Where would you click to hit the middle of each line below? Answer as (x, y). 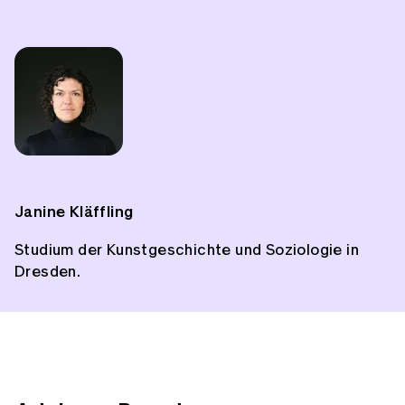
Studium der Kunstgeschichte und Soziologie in (187, 250)
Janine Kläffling (74, 212)
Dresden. (48, 272)
